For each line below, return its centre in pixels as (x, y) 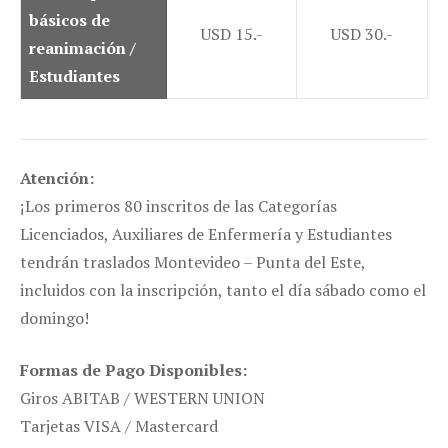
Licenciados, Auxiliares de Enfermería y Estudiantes (206, 234)
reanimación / (82, 48)
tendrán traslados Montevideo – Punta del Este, (192, 262)
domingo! (54, 318)
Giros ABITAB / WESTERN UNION (142, 398)
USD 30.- (362, 34)
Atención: (57, 178)
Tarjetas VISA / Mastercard (119, 426)
